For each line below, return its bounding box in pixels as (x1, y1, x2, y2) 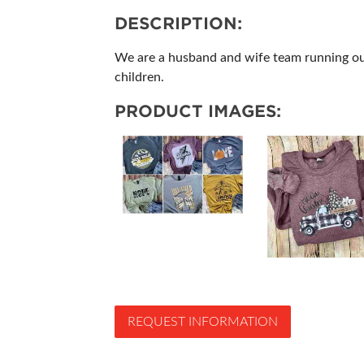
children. (115, 71, 164, 84)
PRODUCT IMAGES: (115, 102, 281, 122)
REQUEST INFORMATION (128, 314, 278, 328)
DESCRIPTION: (115, 14, 242, 34)
